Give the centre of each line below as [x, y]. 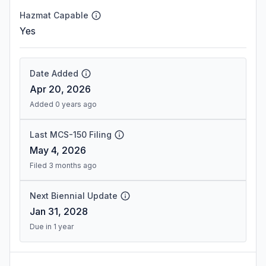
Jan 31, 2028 [59, 211]
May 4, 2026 [58, 150]
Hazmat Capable [54, 15]
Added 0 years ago [63, 104]
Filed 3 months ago [63, 165]
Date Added [54, 73]
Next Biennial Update [74, 196]
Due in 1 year [52, 227]
